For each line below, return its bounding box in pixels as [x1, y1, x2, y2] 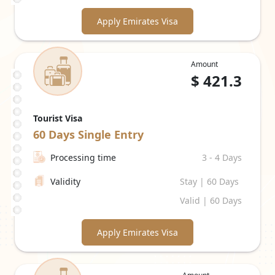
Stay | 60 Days [180, 176, 239, 187]
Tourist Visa [33, 112, 82, 124]
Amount [191, 59, 218, 69]
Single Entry [78, 127, 144, 142]
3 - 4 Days [202, 152, 242, 163]
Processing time [50, 152, 116, 163]
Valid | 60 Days [180, 195, 242, 206]
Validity [50, 176, 80, 187]
